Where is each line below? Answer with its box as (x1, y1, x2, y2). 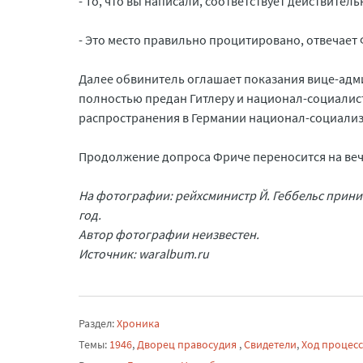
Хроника (117, 316, 160, 331)
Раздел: (79, 316, 117, 331)
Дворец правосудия (137, 337, 239, 352)
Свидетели (244, 337, 297, 352)
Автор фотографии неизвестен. (79, 226, 259, 242)
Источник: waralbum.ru (79, 246, 209, 262)
